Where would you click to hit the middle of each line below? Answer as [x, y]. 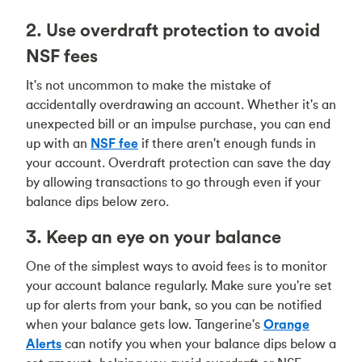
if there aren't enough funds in [227, 143]
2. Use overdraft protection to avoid [173, 30]
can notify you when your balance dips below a [199, 343]
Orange [286, 324]
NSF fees [62, 56]
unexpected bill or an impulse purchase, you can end [178, 124]
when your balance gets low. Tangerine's [145, 324]
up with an [58, 143]
